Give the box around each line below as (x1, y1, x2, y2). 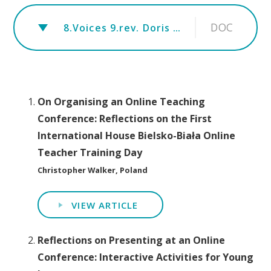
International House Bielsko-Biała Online (38, 129, 236, 143)
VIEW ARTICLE (71, 198, 139, 211)
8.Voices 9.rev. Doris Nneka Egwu (63, 21, 174, 34)
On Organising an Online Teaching (38, 95, 206, 109)
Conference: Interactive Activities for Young (38, 250, 254, 264)
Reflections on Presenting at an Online (38, 233, 226, 247)
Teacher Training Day (38, 146, 143, 160)
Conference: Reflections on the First (38, 112, 212, 126)
